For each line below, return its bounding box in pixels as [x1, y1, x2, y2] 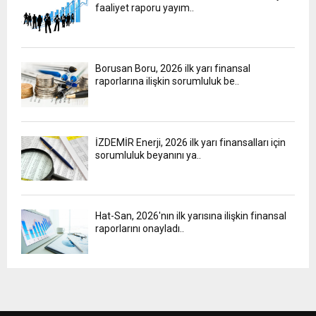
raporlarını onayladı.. [95, 222, 184, 234]
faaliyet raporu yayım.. [95, 1, 194, 13]
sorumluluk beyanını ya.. [95, 149, 201, 161]
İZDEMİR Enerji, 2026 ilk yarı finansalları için [95, 136, 286, 148]
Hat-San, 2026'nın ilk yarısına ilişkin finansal [95, 209, 286, 221]
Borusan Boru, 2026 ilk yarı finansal [95, 63, 250, 75]
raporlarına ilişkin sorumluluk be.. [95, 75, 239, 87]
